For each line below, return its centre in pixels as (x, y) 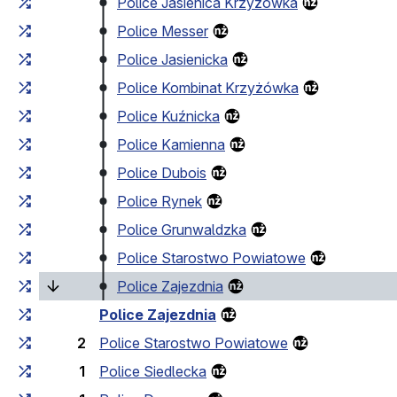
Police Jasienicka (172, 60)
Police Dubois (162, 173)
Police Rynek (160, 202)
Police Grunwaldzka (182, 230)
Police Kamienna (171, 145)
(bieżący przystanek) (311, 286)
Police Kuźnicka (168, 117)
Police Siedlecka (153, 372)
